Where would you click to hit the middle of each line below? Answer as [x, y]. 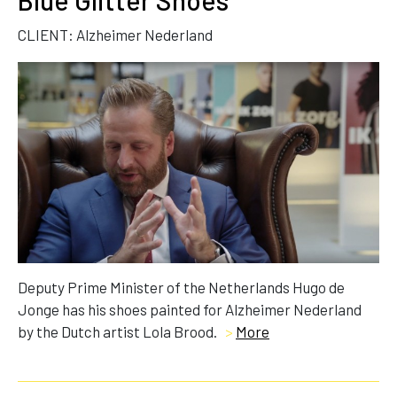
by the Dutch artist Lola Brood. [119, 332]
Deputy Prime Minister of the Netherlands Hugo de [181, 288]
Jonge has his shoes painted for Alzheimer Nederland [190, 310]
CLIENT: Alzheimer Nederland [115, 35]
